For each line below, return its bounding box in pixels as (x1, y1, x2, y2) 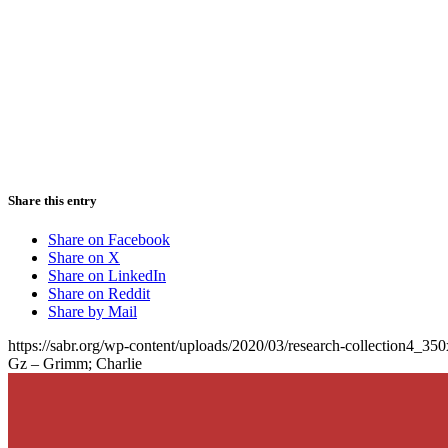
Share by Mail (48, 302, 137, 320)
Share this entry (8, 192, 97, 208)
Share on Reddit (48, 284, 150, 302)
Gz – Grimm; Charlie (8, 354, 142, 372)
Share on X (48, 248, 120, 266)
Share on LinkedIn (48, 266, 166, 284)
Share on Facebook (48, 230, 170, 248)
